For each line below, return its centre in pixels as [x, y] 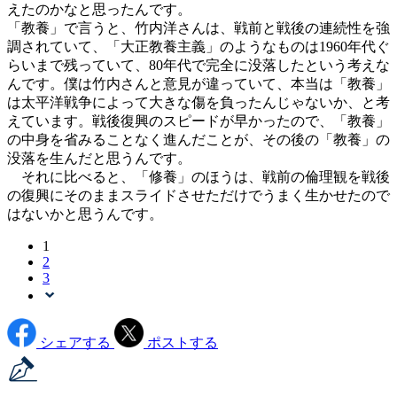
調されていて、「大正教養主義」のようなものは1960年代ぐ [198, 47]
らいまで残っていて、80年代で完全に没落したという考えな [198, 66]
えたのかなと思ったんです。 [99, 10]
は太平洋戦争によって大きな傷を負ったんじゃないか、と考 [198, 103]
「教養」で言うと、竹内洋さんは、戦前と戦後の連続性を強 [198, 28]
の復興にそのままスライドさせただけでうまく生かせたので [198, 196]
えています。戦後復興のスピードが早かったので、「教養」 [198, 121]
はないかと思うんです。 [85, 214]
